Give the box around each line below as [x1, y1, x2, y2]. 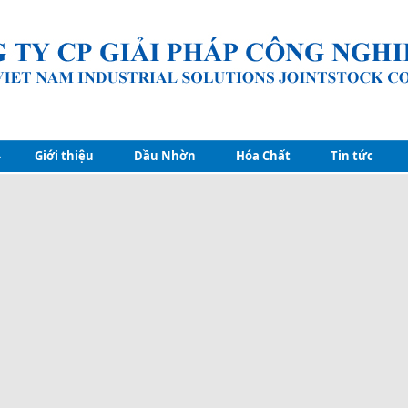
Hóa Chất [236, 148, 291, 164]
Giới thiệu [35, 148, 94, 164]
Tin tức [331, 148, 373, 164]
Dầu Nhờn [134, 148, 196, 164]
